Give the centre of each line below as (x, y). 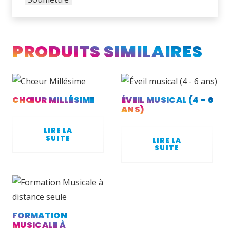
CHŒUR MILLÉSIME (54, 100)
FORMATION (40, 215)
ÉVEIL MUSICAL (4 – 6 (167, 100)
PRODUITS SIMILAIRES (108, 52)
